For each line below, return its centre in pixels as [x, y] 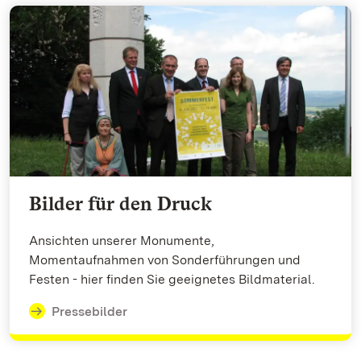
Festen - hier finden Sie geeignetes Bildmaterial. [172, 279]
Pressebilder [89, 311]
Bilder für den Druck [120, 203]
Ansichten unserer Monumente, [122, 240]
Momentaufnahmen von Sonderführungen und [165, 259]
